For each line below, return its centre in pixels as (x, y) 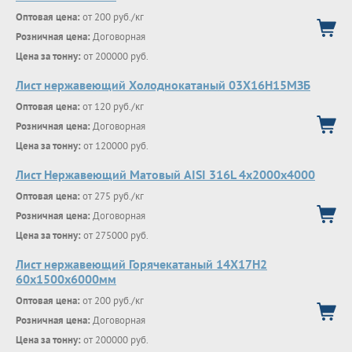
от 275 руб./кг (112, 196)
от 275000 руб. (115, 235)
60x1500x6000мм (66, 279)
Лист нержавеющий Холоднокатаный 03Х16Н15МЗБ (163, 85)
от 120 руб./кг (112, 106)
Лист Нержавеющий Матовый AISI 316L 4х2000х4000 (165, 174)
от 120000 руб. (115, 146)
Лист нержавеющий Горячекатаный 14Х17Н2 (141, 264)
